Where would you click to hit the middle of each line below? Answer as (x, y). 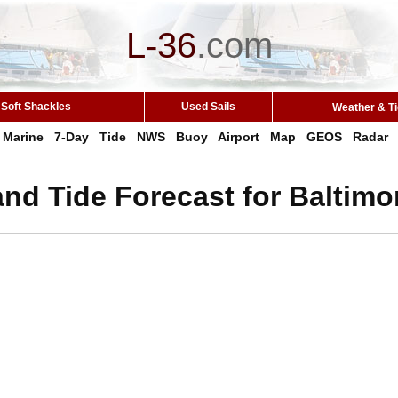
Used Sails (208, 107)
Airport (238, 137)
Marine (23, 137)
